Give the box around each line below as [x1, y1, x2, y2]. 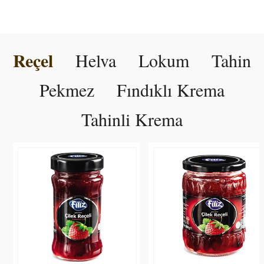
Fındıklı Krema [117, 78, 225, 101]
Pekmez [39, 78, 94, 101]
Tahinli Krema [81, 107, 183, 131]
